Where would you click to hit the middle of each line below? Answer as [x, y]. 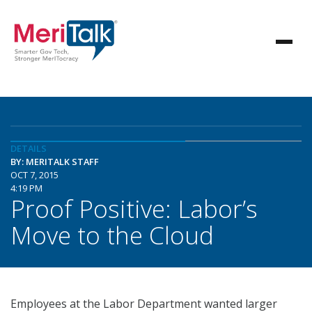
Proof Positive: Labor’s [134, 208]
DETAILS [29, 148]
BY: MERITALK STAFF [55, 162]
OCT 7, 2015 [34, 175]
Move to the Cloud [112, 235]
